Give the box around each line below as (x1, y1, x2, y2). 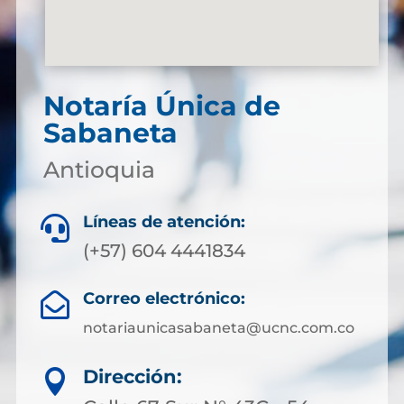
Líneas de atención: (83, 212, 245, 232)
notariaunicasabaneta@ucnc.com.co (82, 319, 354, 336)
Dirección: (83, 365, 182, 388)
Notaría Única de (42, 89, 280, 123)
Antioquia (42, 156, 155, 183)
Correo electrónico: (82, 289, 245, 308)
